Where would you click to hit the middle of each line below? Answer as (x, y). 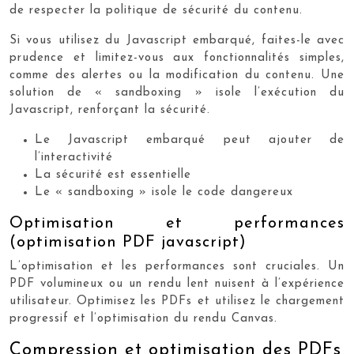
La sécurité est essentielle (113, 175)
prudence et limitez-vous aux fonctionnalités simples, (177, 58)
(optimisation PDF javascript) (128, 243)
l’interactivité (74, 158)
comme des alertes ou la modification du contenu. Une (177, 75)
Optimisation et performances (177, 224)
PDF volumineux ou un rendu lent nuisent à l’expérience (177, 284)
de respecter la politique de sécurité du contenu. (156, 11)
